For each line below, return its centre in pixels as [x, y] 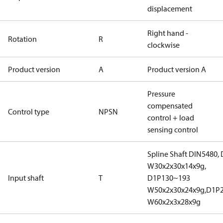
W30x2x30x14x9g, [177, 166]
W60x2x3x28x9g [174, 202]
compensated [170, 106]
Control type [29, 111]
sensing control [173, 129]
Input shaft [26, 178]
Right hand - [168, 33]
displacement [170, 8]
